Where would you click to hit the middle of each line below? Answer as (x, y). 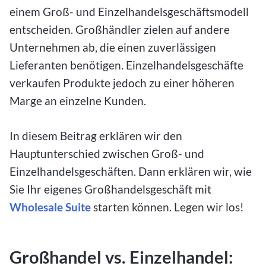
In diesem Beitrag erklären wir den (96, 136)
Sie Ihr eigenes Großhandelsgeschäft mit (110, 189)
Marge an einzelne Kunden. (78, 101)
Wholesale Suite (50, 207)
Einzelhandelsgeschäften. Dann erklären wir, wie (131, 172)
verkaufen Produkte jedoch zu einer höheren (122, 83)
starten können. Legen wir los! (167, 207)
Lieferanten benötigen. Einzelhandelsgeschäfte (126, 65)
